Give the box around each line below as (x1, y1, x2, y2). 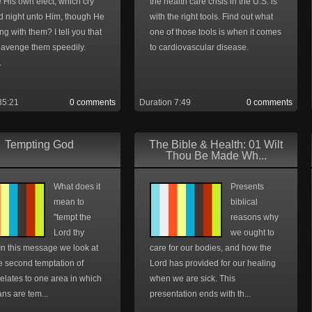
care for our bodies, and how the (150, 243, 272, 253)
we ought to (231, 228, 274, 237)
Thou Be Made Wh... (165, 150, 267, 162)
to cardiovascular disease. (150, 42, 249, 52)
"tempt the (54, 212, 91, 222)
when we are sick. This (150, 274, 235, 283)
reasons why (231, 212, 279, 222)
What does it (54, 182, 100, 192)
